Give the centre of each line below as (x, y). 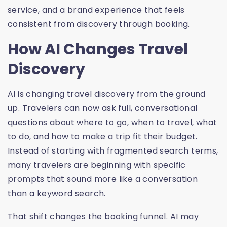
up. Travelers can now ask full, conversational (103, 108)
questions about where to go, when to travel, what (112, 123)
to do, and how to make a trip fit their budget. (103, 137)
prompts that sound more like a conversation (103, 179)
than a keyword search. (57, 194)
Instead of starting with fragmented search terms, (113, 151)
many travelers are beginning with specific (97, 165)
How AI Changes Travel (98, 49)
